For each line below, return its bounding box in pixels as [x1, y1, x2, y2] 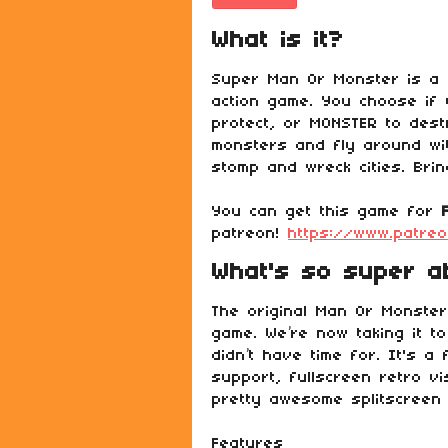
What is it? [212, 29, 344, 53]
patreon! [212, 226, 288, 242]
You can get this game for [212, 204, 442, 220]
